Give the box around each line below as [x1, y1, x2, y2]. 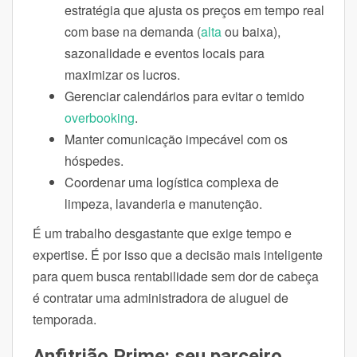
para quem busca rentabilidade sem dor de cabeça [33, 266, 319, 285]
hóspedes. [65, 151, 124, 170]
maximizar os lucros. [65, 65, 180, 84]
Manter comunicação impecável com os [65, 129, 288, 148]
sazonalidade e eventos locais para [65, 43, 265, 62]
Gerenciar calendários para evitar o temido [65, 86, 304, 105]
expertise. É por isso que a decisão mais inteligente [33, 245, 323, 264]
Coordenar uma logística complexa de [65, 172, 279, 191]
